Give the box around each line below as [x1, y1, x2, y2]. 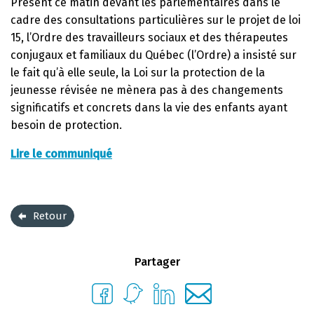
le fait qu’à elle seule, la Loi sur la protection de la [11, 65, 265, 79]
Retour [33, 209, 67, 222]
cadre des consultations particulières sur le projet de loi [11, 13, 301, 27]
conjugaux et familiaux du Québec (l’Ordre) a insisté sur [11, 48, 296, 62]
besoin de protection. [11, 118, 122, 132]
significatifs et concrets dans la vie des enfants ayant [11, 100, 287, 114]
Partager [134, 254, 180, 268]
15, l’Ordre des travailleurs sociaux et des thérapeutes [11, 30, 288, 44]
